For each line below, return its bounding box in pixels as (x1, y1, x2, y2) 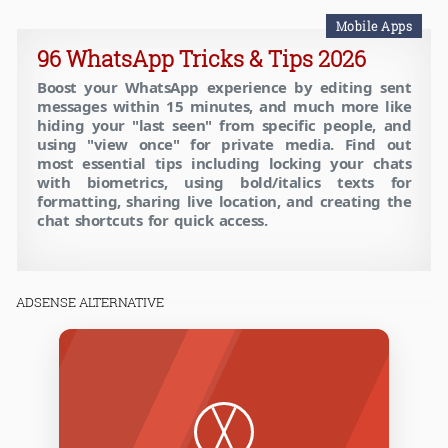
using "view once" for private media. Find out (37, 134, 411, 155)
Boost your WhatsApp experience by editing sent (37, 77, 411, 98)
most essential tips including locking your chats (37, 153, 411, 174)
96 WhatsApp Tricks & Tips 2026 (37, 44, 366, 74)
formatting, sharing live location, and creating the (37, 191, 411, 212)
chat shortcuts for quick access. (37, 210, 267, 231)
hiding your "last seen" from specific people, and (37, 115, 411, 136)
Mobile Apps (335, 18, 412, 35)
